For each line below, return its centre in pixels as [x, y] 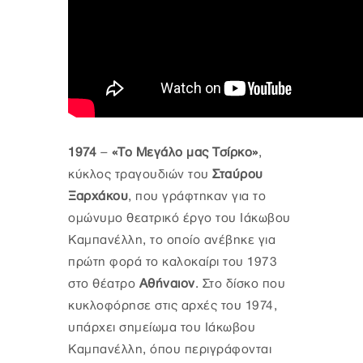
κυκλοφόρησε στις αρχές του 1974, [173, 306]
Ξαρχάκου [98, 197]
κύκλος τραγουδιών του [140, 175]
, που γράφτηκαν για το [197, 197]
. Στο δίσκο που [240, 284]
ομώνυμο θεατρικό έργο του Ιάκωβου [179, 219]
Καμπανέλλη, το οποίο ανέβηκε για [172, 241]
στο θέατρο [102, 284]
